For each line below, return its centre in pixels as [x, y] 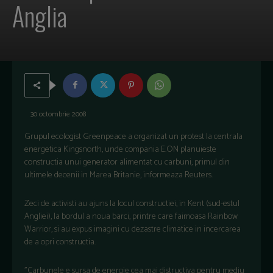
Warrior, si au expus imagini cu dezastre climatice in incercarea [133, 229]
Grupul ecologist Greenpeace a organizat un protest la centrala [133, 136]
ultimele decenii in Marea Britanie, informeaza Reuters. [119, 175]
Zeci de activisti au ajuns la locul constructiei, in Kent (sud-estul [132, 204]
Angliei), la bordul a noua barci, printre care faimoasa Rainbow [131, 216]
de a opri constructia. [60, 242]
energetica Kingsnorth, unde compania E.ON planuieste [120, 149]
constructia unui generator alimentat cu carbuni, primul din [127, 162]
